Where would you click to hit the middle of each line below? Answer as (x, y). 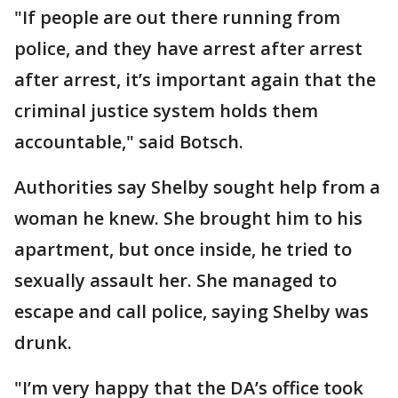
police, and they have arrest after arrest (188, 48)
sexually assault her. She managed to (175, 280)
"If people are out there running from (177, 17)
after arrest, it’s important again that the (195, 79)
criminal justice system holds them (166, 110)
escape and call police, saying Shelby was (191, 311)
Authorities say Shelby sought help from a (197, 187)
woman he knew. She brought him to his (188, 218)
